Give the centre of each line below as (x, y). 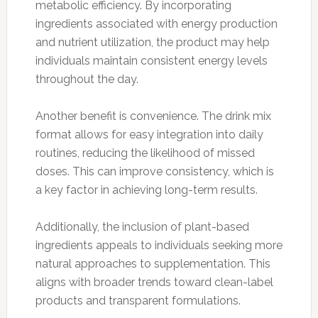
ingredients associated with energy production (156, 23)
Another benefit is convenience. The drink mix (153, 116)
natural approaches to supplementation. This (153, 263)
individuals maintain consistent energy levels (151, 60)
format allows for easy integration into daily (149, 134)
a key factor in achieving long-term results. (146, 190)
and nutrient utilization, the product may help (152, 42)
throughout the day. (87, 79)
